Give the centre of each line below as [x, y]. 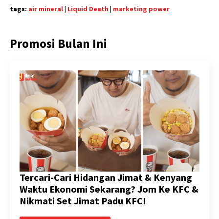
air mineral [46, 9]
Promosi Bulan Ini [58, 43]
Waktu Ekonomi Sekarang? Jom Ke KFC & [109, 189]
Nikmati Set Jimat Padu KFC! [83, 200]
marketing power [141, 9]
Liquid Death [88, 9]
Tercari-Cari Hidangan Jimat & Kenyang [106, 177]
